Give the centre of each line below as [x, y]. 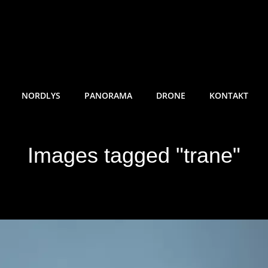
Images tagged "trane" [134, 156]
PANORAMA [108, 96]
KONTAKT [229, 96]
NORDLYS [41, 96]
